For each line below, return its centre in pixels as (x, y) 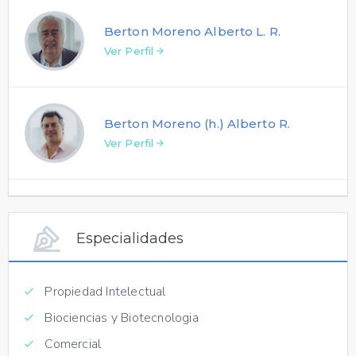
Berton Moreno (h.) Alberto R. (197, 123)
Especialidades (130, 238)
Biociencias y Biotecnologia (120, 317)
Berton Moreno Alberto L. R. (192, 31)
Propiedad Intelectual (104, 291)
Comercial (72, 344)
